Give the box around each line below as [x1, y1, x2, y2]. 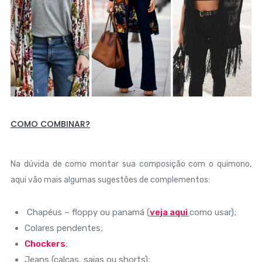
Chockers [24, 239, 65, 250]
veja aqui [149, 207, 188, 218]
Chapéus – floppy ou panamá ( [26, 207, 150, 218]
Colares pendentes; [24, 223, 103, 234]
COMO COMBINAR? [10, 118, 90, 130]
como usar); [189, 207, 236, 218]
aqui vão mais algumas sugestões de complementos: [10, 175, 210, 185]
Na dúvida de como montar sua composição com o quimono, [10, 159, 252, 170]
